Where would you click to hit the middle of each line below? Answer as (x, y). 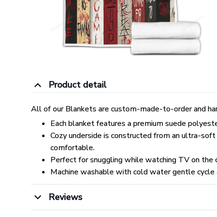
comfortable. (72, 148)
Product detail (77, 85)
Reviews (65, 197)
